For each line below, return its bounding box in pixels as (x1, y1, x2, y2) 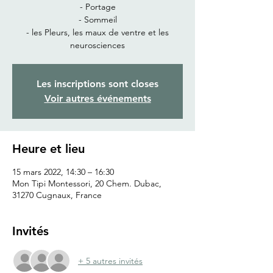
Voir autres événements (44, 93, 151, 105)
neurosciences (70, 40, 125, 51)
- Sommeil (78, 14, 117, 26)
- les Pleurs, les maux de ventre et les (26, 27, 169, 38)
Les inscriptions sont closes (37, 78, 158, 90)
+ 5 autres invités (78, 255, 143, 266)
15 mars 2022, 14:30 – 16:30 (12, 166, 114, 178)
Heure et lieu (12, 141, 85, 157)
